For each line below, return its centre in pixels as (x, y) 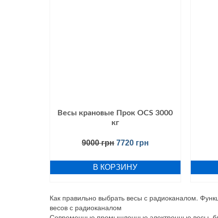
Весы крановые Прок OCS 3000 (115, 113)
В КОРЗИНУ (115, 167)
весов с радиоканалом (86, 207)
